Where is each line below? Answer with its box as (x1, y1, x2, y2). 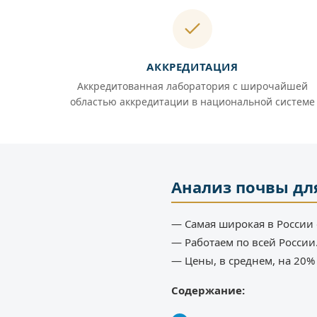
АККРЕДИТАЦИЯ (146, 59, 238, 74)
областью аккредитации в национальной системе (70, 95, 315, 109)
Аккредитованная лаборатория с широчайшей (77, 79, 308, 93)
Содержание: (171, 283, 245, 298)
